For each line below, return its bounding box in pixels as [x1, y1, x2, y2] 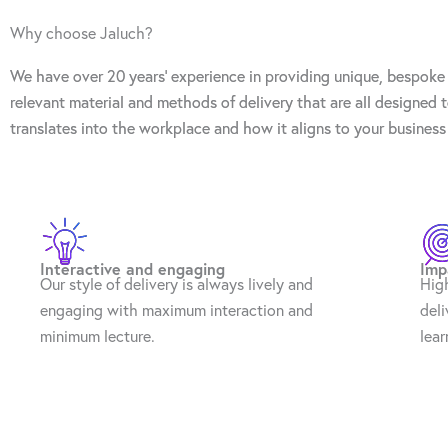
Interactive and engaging [40, 258, 225, 280]
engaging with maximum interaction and [40, 300, 313, 321]
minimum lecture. [40, 326, 155, 347]
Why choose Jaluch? [10, 22, 153, 43]
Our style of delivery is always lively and [40, 274, 313, 295]
